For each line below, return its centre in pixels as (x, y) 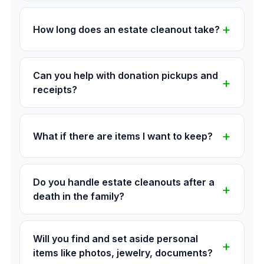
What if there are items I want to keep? (123, 136)
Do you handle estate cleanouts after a (124, 182)
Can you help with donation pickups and (126, 76)
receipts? (55, 90)
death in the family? (79, 197)
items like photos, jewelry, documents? (123, 253)
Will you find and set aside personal (115, 239)
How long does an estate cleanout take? (126, 29)
